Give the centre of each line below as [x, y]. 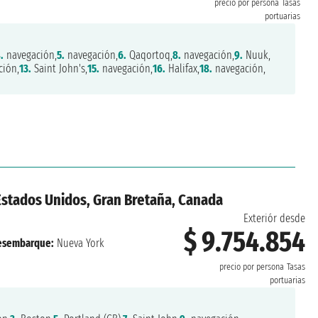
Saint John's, [59, 69]
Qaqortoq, [149, 55]
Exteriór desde [274, 218]
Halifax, [182, 69]
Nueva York [79, 243]
